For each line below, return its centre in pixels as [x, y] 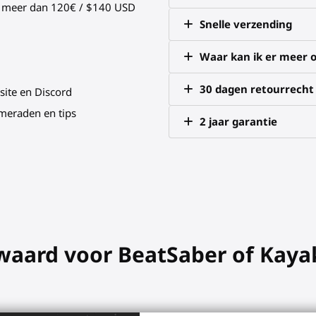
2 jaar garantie [238, 121]
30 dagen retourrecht [256, 89]
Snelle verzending [245, 24]
